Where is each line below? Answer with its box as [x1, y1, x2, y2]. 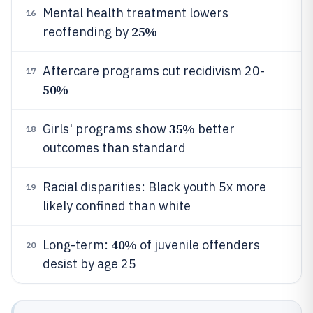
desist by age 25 [43, 256, 136, 272]
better [194, 121, 235, 137]
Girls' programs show [43, 121, 169, 137]
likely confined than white [43, 198, 191, 214]
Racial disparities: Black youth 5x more [43, 179, 266, 195]
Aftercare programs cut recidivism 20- [43, 63, 265, 79]
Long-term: [43, 237, 111, 253]
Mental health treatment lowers [43, 5, 228, 21]
